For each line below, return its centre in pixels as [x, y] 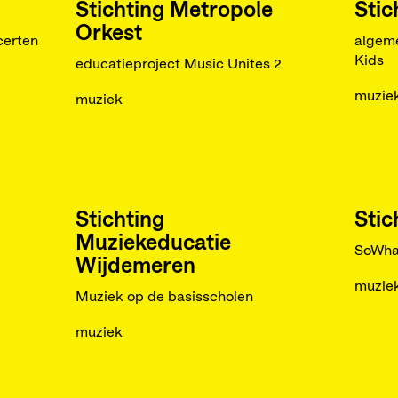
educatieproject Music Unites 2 [178, 64]
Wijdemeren [135, 267]
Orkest [108, 34]
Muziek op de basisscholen [164, 297]
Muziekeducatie [153, 243]
